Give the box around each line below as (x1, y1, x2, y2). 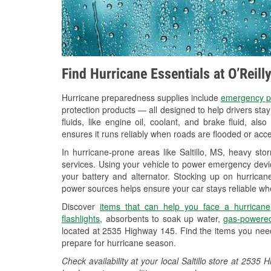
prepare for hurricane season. (62, 237, 176, 249)
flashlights (62, 212, 100, 225)
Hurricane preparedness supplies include (62, 91, 221, 104)
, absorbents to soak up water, (100, 212, 224, 225)
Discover (62, 200, 100, 213)
